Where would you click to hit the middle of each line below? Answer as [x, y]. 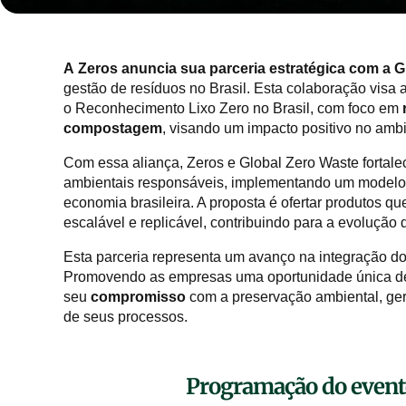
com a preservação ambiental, [286, 296]
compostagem [113, 128]
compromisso [138, 296]
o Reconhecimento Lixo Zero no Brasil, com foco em [233, 108]
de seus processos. [126, 316]
